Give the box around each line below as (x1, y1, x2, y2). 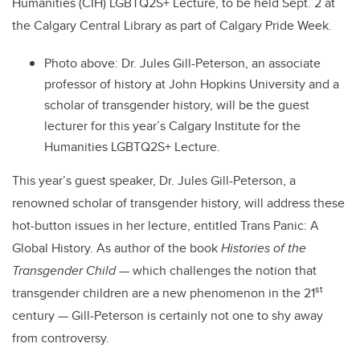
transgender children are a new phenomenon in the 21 (12, 284, 315, 303)
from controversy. (12, 329, 109, 348)
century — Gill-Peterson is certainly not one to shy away (12, 306, 323, 325)
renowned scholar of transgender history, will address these (12, 194, 345, 213)
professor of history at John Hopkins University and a (44, 75, 339, 94)
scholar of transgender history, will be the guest (44, 96, 309, 115)
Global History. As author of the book (12, 239, 221, 258)
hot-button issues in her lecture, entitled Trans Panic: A (12, 216, 319, 235)
